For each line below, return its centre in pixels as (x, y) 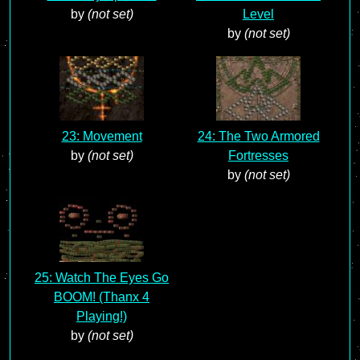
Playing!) (102, 316)
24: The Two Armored (258, 136)
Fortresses (258, 155)
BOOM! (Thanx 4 (102, 297)
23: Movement (102, 136)
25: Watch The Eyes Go (102, 278)
